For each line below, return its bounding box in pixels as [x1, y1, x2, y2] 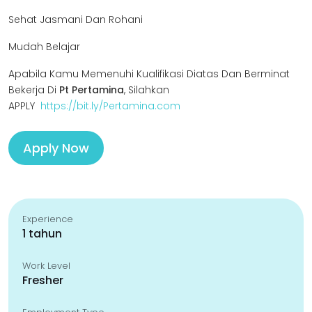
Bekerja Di [8, 83, 59, 97]
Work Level [22, 259, 70, 272]
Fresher [22, 272, 63, 288]
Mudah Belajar [8, 40, 80, 54]
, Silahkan [124, 83, 169, 97]
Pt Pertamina [59, 83, 124, 97]
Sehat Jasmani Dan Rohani [8, 13, 143, 26]
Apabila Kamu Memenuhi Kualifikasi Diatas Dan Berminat [8, 67, 290, 81]
